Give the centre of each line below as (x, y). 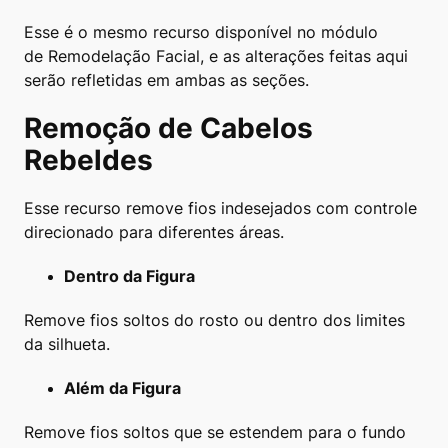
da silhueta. (67, 344)
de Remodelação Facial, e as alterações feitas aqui (216, 56)
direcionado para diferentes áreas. (154, 232)
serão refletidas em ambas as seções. (166, 80)
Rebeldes (88, 160)
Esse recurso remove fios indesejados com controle (220, 208)
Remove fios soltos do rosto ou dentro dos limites (214, 320)
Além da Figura (122, 388)
